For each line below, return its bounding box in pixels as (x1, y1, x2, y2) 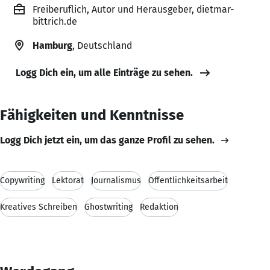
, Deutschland (72, 39, 132, 51)
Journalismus (91, 175, 141, 186)
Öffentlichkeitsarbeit (148, 175, 228, 186)
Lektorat (52, 175, 84, 186)
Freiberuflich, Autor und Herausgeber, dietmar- (33, 3, 234, 15)
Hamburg (33, 39, 72, 51)
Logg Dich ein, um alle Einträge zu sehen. (16, 66, 193, 78)
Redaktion (140, 201, 178, 212)
